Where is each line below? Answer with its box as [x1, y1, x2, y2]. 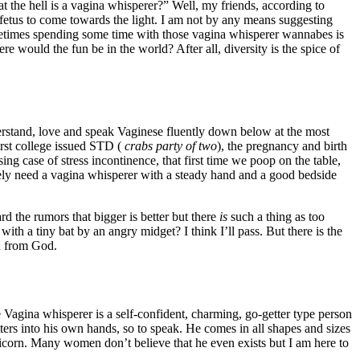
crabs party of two [125, 139, 217, 153]
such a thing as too [227, 210, 325, 224]
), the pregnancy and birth [217, 139, 347, 153]
